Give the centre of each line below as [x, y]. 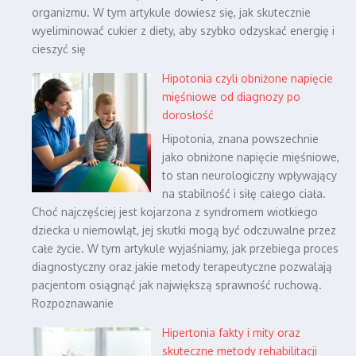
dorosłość [188, 115]
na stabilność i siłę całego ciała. [244, 194]
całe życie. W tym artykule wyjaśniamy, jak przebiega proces [185, 249]
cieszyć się [59, 49]
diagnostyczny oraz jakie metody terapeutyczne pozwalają [182, 267]
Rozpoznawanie [73, 304]
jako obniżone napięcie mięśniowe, [251, 157]
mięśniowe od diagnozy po [231, 97]
